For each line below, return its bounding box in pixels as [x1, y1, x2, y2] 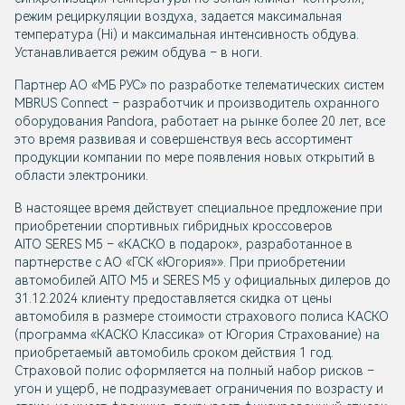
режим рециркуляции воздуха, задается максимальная [14, 9, 342, 24]
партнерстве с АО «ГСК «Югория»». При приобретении [14, 255, 345, 270]
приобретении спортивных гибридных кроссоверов [14, 219, 333, 234]
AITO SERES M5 [14, 237, 103, 252]
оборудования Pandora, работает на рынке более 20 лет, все [14, 114, 385, 129]
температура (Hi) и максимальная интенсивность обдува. [14, 27, 359, 42]
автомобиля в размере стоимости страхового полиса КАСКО [14, 309, 389, 325]
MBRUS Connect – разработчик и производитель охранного [14, 96, 380, 111]
